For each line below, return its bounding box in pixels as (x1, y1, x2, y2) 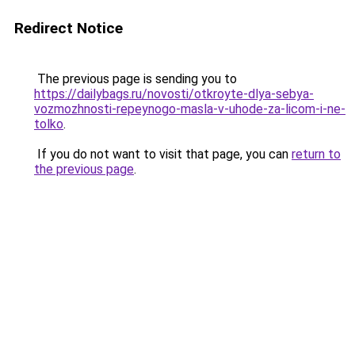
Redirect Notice (14, 19, 123, 37)
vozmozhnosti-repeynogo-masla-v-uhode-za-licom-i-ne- (34, 101, 345, 116)
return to (292, 147, 341, 162)
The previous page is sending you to (34, 71, 237, 86)
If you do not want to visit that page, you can (34, 147, 292, 162)
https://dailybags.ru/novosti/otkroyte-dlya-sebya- (34, 86, 314, 101)
